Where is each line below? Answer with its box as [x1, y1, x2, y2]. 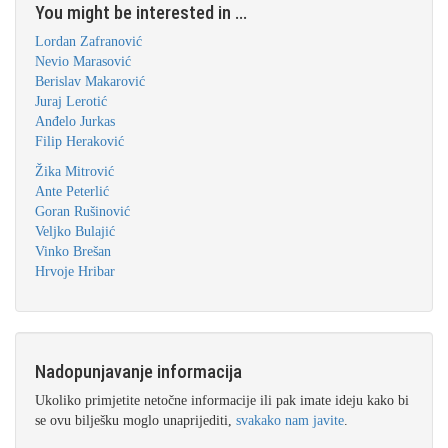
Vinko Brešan [35, 244, 111, 259]
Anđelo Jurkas [35, 114, 115, 129]
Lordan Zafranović [35, 34, 142, 49]
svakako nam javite [236, 413, 344, 428]
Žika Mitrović [35, 164, 114, 179]
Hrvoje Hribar [35, 264, 115, 279]
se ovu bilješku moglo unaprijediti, [35, 413, 236, 428]
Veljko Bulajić [35, 224, 115, 239]
